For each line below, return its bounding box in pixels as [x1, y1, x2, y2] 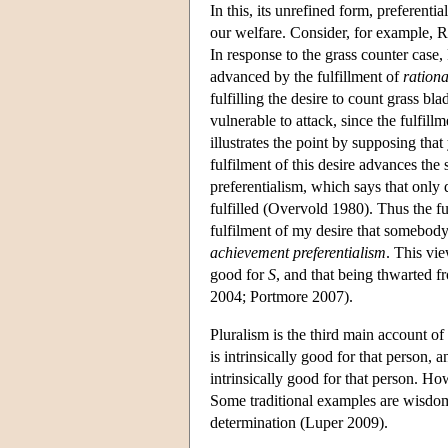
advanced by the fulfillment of [210, 67, 403, 85]
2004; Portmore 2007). [210, 287, 353, 305]
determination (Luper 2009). [210, 413, 388, 431]
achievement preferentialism [210, 243, 386, 261]
